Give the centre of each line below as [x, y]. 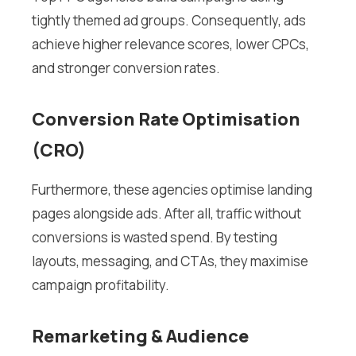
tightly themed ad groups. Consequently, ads [169, 21]
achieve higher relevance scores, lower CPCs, [170, 44]
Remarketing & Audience [140, 337]
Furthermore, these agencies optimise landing [172, 190]
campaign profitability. [101, 285]
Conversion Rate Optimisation [166, 120]
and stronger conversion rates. [126, 68]
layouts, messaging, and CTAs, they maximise [170, 261]
